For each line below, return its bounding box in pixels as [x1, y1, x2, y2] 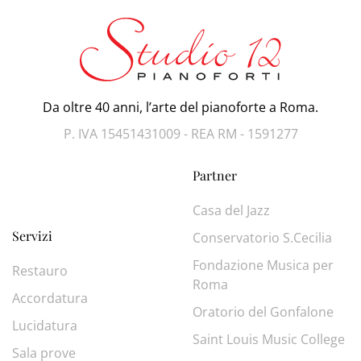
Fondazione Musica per [193, 256, 334, 275]
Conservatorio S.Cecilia [193, 229, 332, 247]
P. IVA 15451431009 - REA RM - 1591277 [63, 125, 298, 143]
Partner [193, 167, 237, 185]
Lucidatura [12, 317, 77, 335]
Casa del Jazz [193, 201, 270, 220]
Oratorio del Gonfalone [193, 303, 334, 322]
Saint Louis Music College [193, 330, 345, 349]
